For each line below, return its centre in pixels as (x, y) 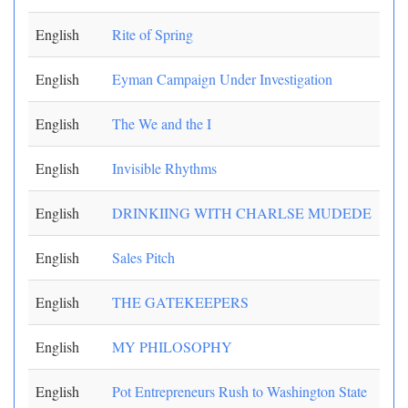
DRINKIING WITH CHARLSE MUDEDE (242, 213)
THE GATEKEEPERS (180, 302)
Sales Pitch (143, 257)
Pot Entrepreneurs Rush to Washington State (240, 391)
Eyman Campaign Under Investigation (222, 79)
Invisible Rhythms (164, 168)
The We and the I (162, 123)
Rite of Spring (153, 34)
